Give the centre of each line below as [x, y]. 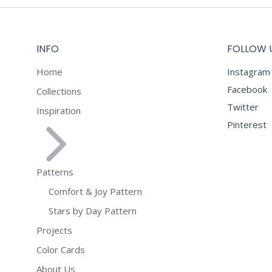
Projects [54, 230]
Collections [59, 91]
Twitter [243, 107]
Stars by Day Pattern [93, 211]
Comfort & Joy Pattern [95, 191]
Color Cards [61, 250]
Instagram [248, 72]
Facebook [247, 89]
